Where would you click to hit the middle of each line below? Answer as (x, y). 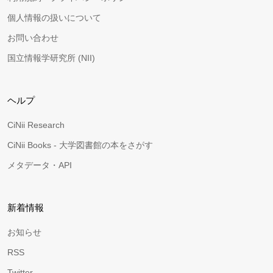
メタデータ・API (40, 165)
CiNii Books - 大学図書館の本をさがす (80, 145)
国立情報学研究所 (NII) (51, 58)
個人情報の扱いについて (54, 18)
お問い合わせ (33, 38)
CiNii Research (36, 125)
